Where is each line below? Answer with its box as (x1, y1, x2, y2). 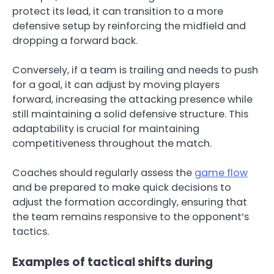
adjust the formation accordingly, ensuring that (12, 195, 247, 210)
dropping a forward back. (12, 34, 138, 48)
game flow (194, 166, 248, 180)
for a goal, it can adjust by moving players (12, 78, 220, 92)
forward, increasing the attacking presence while (12, 92, 253, 107)
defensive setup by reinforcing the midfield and (12, 19, 246, 34)
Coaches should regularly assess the (12, 166, 194, 180)
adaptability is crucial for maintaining (12, 122, 199, 136)
